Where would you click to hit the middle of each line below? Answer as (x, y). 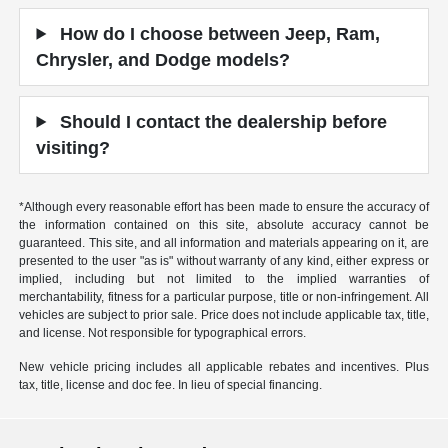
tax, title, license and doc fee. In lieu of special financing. (171, 384)
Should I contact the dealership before (221, 121)
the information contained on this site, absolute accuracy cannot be (224, 224)
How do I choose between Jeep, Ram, (218, 33)
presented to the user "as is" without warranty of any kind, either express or (224, 260)
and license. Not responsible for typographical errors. (163, 332)
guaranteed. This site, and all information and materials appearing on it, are (224, 242)
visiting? (73, 147)
